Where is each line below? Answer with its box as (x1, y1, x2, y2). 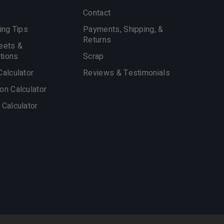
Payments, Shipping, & (83, 23, 163, 35)
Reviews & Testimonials (83, 67, 170, 79)
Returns (83, 34, 111, 46)
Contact (83, 7, 111, 19)
